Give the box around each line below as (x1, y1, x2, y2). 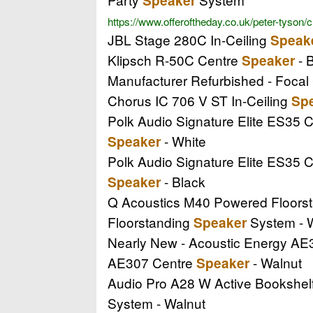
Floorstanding (108, 212, 194, 231)
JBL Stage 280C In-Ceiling (108, 29, 270, 49)
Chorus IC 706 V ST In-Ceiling (108, 90, 291, 110)
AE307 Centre (108, 252, 196, 272)
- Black (161, 171, 205, 191)
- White (161, 131, 206, 150)
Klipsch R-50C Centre (108, 50, 242, 69)
